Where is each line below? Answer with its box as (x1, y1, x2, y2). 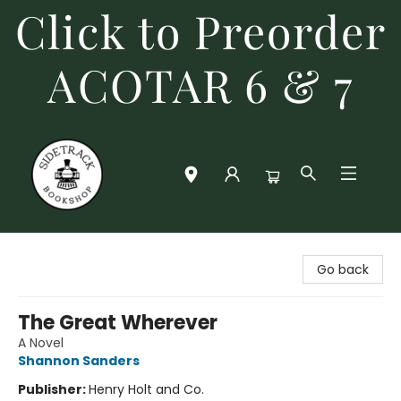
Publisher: (18, 380, 89, 398)
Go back (317, 260, 369, 278)
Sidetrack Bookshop (13, 241, 135, 259)
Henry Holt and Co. (89, 380, 204, 398)
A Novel (18, 334, 64, 352)
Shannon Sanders (18, 352, 140, 370)
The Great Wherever (18, 309, 218, 337)
